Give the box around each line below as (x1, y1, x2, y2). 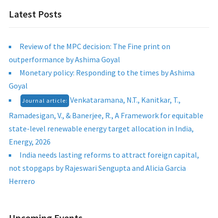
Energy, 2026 (8, 137, 51, 146)
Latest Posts (8, 8, 62, 20)
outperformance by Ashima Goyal (8, 54, 120, 64)
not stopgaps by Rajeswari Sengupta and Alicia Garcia (8, 163, 186, 173)
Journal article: (21, 97, 68, 104)
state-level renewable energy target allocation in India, (8, 124, 194, 133)
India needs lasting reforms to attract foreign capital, (19, 150, 199, 160)
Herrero (8, 176, 35, 186)
